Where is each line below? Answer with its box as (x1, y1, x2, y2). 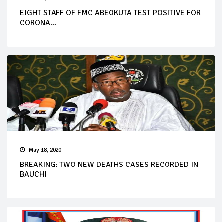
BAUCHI (20, 169, 47, 179)
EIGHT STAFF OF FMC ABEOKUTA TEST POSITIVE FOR (20, 7, 201, 18)
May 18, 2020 (29, 146, 61, 154)
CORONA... (20, 17, 56, 28)
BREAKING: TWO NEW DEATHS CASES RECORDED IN (20, 159, 198, 169)
